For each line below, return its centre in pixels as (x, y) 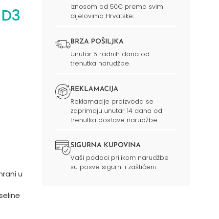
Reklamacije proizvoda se (112, 101)
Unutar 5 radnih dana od (110, 54)
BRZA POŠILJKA (97, 42)
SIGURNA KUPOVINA (106, 146)
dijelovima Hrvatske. (102, 16)
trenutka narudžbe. (100, 63)
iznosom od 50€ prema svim (117, 6)
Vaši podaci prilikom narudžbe (120, 158)
